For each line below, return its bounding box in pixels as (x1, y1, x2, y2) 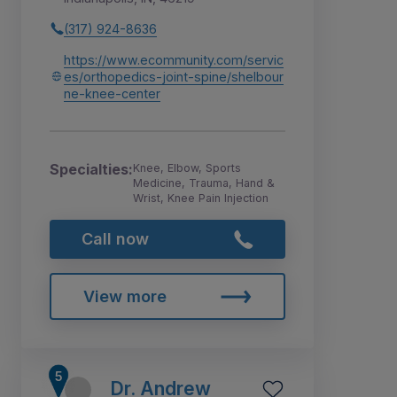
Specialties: (50, 160, 133, 178)
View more (82, 286, 167, 306)
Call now (81, 229, 149, 248)
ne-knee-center (64, 85, 160, 101)
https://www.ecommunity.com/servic (64, 51, 284, 67)
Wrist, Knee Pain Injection (133, 191, 269, 205)
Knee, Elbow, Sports (133, 160, 241, 175)
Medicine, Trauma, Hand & (133, 175, 275, 190)
